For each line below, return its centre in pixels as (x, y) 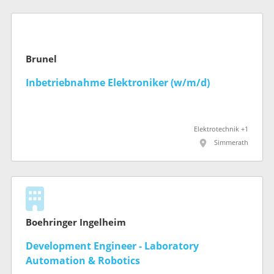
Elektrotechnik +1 (221, 129)
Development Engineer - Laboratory (112, 246)
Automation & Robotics (83, 261)
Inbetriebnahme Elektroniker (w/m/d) (118, 83)
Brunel (41, 59)
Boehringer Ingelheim (76, 222)
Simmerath (231, 143)
